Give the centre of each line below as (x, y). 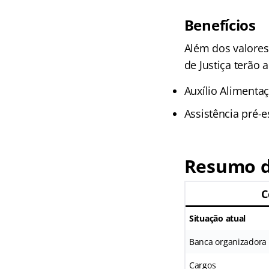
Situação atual (217, 219)
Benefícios (220, 25)
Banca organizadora (228, 242)
